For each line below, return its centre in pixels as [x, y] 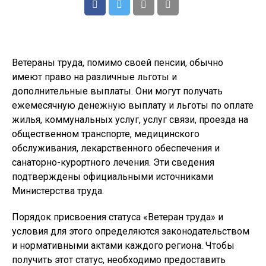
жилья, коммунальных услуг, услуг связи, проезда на [130, 120]
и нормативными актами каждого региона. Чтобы [123, 246]
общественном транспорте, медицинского [106, 134]
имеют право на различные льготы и [94, 77]
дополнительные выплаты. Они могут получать [117, 91]
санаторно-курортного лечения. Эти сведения [113, 162]
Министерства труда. [58, 191]
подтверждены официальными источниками [113, 177]
